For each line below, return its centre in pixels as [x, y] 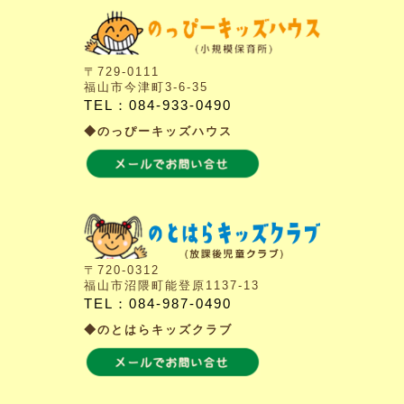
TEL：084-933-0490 [157, 105]
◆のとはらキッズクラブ [158, 330]
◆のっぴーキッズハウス [158, 131]
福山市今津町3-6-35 [146, 87]
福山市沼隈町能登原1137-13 [171, 285]
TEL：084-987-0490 [157, 303]
